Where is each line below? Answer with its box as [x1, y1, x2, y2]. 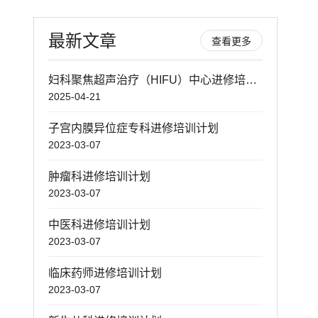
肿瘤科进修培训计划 [48, 170, 150, 182]
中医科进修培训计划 [48, 218, 150, 231]
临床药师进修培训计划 [48, 266, 162, 279]
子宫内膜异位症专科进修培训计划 [48, 121, 219, 134]
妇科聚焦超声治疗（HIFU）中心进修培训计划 [245, 73, 257, 86]
